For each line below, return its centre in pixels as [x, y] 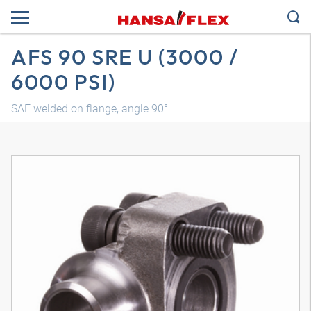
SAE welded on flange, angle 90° [90, 108]
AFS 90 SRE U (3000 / [125, 57]
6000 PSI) [64, 82]
